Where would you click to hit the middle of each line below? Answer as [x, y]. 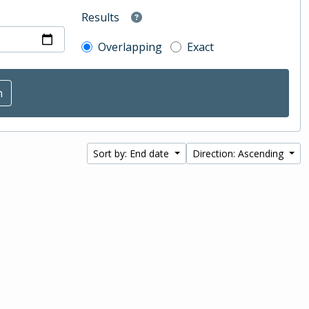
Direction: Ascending [240, 153]
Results [101, 18]
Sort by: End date [133, 153]
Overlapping [130, 47]
